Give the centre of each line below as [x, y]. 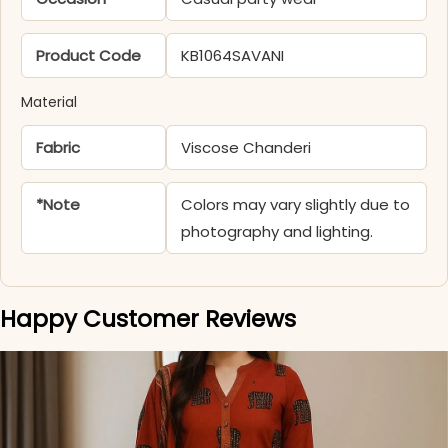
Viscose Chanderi [246, 148]
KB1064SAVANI [233, 56]
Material [49, 102]
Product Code [88, 56]
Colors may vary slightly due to [296, 205]
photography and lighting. [277, 232]
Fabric [58, 148]
